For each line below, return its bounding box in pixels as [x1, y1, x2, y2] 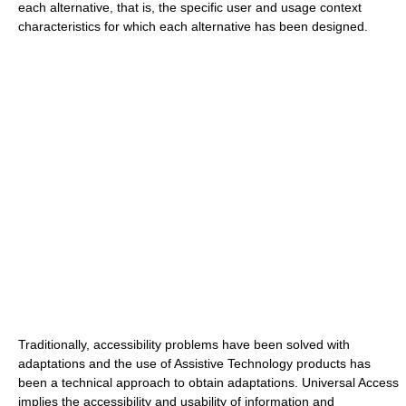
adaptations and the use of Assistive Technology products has [18, 355, 371, 371]
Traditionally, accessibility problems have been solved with [18, 336, 350, 352]
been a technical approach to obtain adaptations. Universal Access [18, 374, 399, 390]
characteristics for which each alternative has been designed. [18, 18, 368, 34]
